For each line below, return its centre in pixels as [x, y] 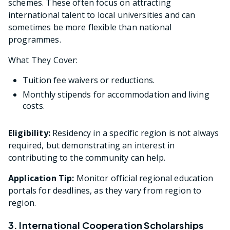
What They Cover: [43, 60]
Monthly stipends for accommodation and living [116, 94]
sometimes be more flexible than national [90, 27]
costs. [34, 106]
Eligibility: [29, 133]
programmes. [35, 39]
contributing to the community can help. [87, 157]
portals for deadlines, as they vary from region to [105, 190]
